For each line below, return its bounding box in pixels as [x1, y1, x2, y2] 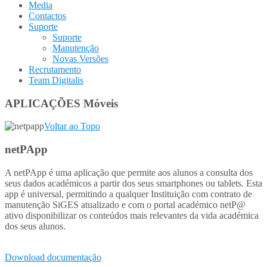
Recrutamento [29, 64, 81, 74]
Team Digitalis [29, 75, 83, 85]
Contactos [29, 11, 66, 21]
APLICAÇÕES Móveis [5, 97, 118, 110]
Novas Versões [52, 54, 108, 64]
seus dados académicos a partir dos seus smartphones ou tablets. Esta [5, 178, 262, 188]
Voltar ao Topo [44, 121, 100, 132]
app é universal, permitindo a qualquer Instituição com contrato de [5, 188, 252, 199]
